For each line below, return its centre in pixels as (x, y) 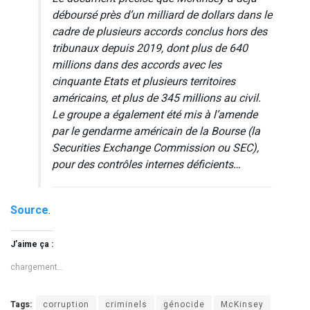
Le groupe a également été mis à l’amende (155, 115)
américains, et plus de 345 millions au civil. (156, 98)
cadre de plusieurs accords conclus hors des (159, 31)
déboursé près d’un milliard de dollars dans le (162, 15)
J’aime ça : (32, 244)
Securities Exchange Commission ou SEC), (155, 148)
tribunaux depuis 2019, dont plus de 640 (150, 48)
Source (29, 210)
